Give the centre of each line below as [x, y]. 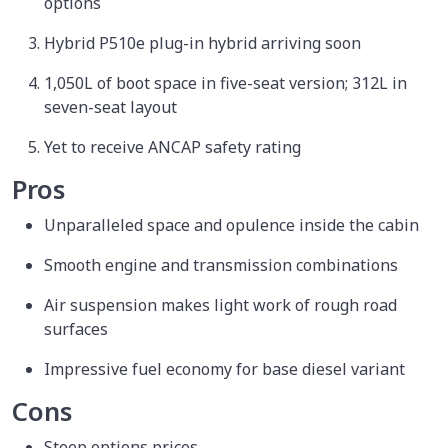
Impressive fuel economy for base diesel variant [224, 368]
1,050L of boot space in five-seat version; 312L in [225, 82]
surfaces [78, 328]
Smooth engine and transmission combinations [223, 264]
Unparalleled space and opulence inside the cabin [233, 224]
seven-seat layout [112, 106]
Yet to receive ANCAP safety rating [172, 146]
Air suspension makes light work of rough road [220, 304]
